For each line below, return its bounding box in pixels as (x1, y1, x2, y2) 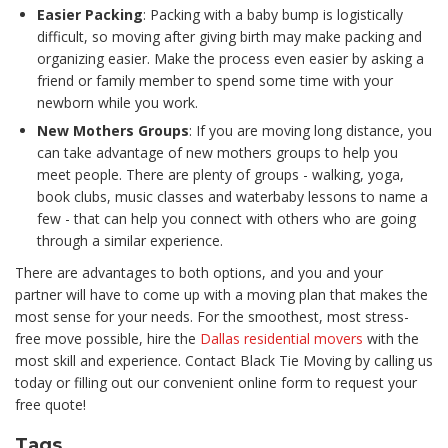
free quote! (15, 395, 86, 414)
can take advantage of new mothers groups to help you (37, 143, 398, 162)
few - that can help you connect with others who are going (37, 209, 416, 228)
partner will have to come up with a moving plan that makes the (15, 285, 428, 304)
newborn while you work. (37, 93, 198, 112)
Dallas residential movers (200, 329, 363, 348)
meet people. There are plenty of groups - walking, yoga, (37, 165, 404, 184)
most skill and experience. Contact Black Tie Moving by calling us (15, 351, 433, 370)
